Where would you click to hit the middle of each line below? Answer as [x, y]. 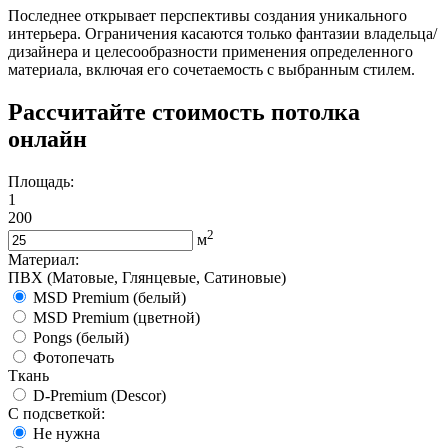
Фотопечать [73, 357]
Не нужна [66, 433]
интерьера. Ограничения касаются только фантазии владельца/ [222, 33]
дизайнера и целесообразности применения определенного [210, 51]
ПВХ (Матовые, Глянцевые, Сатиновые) [147, 277]
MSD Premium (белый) [109, 297]
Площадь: [41, 181]
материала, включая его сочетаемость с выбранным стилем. [211, 69]
